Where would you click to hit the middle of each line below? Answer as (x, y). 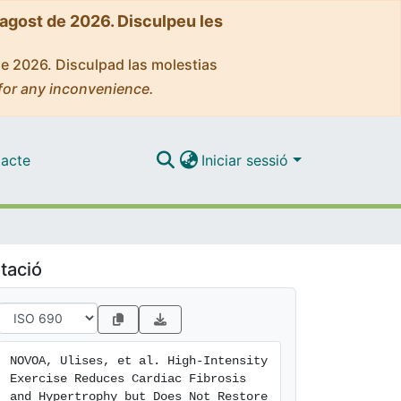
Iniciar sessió (247, 160)
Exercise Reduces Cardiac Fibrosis (128, 379)
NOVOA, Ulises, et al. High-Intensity (139, 361)
